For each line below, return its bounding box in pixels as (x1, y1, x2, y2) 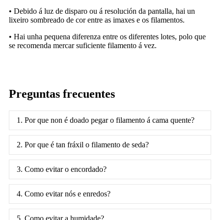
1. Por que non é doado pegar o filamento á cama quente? (17, 116, 194, 125)
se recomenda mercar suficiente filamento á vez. (9, 41, 157, 50)
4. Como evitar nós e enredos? (17, 190, 110, 198)
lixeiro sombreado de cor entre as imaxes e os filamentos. (9, 16, 185, 25)
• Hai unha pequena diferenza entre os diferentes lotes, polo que (9, 32, 206, 41)
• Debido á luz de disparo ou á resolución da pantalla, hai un (9, 7, 195, 16)
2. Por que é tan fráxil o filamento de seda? (17, 140, 149, 149)
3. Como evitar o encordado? (17, 165, 107, 174)
